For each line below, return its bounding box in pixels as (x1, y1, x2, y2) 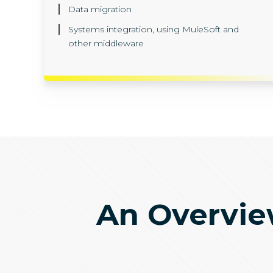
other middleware (68, 38, 144, 49)
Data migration (68, 4, 132, 15)
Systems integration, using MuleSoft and (68, 24, 239, 35)
